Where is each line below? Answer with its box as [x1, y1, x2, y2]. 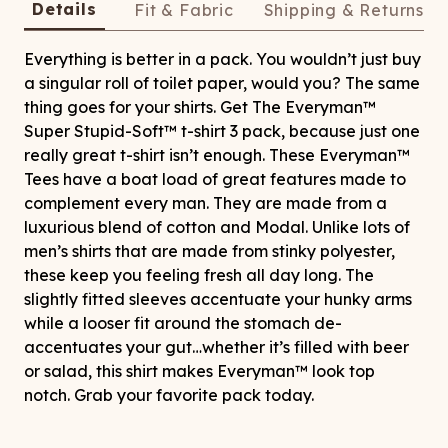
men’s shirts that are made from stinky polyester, [24, 241, 395, 262]
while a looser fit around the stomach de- [24, 313, 342, 334]
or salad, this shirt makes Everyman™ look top [24, 361, 375, 382]
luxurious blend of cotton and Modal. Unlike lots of [24, 217, 410, 238]
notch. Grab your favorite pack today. [24, 385, 314, 406]
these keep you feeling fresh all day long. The [24, 265, 374, 286]
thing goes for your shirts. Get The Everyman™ [24, 97, 376, 118]
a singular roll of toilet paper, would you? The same [24, 73, 420, 94]
